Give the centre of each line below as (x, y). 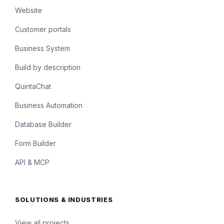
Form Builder (35, 143)
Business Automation (49, 105)
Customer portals (43, 29)
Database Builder (43, 124)
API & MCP (32, 162)
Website (28, 10)
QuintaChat (33, 86)
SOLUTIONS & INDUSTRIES (64, 200)
